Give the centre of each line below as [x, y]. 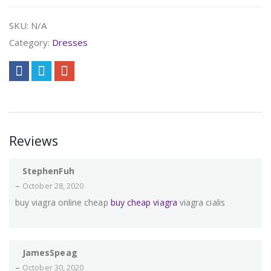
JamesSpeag [50, 253]
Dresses [70, 42]
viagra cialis [201, 203]
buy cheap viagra [144, 203]
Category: [31, 42]
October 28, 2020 [53, 186]
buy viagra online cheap [63, 203]
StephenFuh [48, 171]
